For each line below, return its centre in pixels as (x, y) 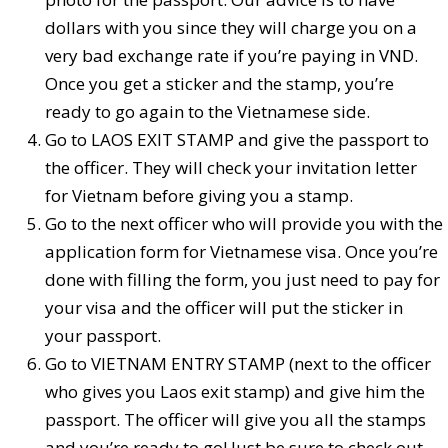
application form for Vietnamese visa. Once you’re (241, 252)
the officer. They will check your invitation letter (231, 168)
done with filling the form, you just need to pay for (242, 280)
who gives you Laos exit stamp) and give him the (235, 392)
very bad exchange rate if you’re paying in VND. (231, 56)
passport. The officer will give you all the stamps (235, 420)
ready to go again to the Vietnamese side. (207, 112)
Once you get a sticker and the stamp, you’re (219, 84)
